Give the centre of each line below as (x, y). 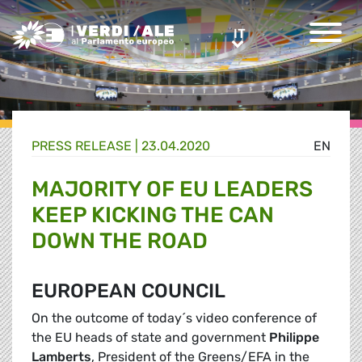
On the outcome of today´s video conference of (174, 318)
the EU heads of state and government (150, 338)
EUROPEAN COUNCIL (128, 291)
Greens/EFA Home (67, 29)
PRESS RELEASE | (86, 146)
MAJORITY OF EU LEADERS (172, 189)
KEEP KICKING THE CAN (153, 215)
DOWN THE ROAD (120, 241)
